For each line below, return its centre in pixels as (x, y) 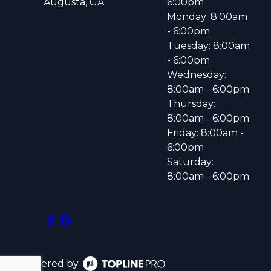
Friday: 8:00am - (205, 133)
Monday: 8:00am (207, 17)
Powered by (49, 263)
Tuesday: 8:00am (208, 46)
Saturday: (190, 162)
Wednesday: (197, 75)
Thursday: (191, 104)
